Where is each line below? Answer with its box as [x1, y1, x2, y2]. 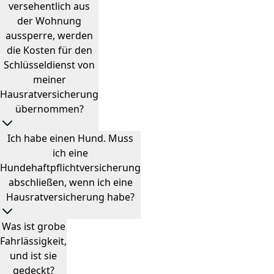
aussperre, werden [6, 29, 93, 42]
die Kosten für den [6, 43, 92, 57]
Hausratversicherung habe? [6, 190, 135, 204]
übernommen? [15, 102, 84, 116]
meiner [32, 73, 66, 86]
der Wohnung [17, 14, 81, 28]
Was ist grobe [1, 220, 65, 233]
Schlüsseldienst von [4, 58, 95, 72]
